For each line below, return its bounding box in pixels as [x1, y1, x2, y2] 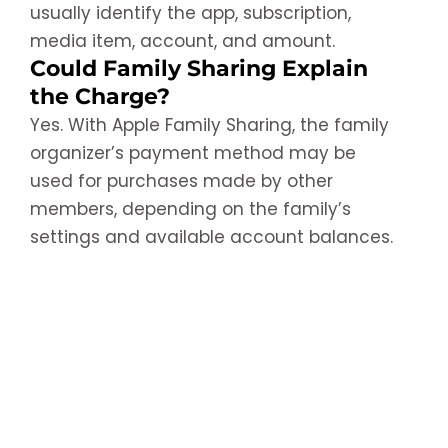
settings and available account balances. [30, 224, 393, 249]
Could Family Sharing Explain [30, 54, 368, 82]
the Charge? [30, 82, 170, 110]
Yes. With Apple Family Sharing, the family [30, 112, 389, 137]
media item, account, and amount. [30, 28, 335, 53]
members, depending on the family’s [30, 196, 351, 221]
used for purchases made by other [30, 168, 333, 193]
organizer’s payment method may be [30, 140, 356, 165]
